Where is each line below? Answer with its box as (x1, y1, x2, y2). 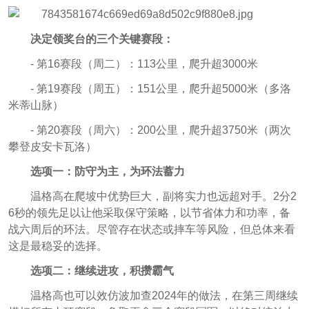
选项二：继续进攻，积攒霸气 (30, 264, 174, 277)
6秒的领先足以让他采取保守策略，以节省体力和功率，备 (8, 206, 290, 219)
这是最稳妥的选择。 (8, 239, 108, 252)
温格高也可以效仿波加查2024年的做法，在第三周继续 (30, 289, 298, 301)
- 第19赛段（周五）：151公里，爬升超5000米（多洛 (30, 82, 291, 94)
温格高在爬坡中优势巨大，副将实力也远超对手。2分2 (30, 190, 297, 202)
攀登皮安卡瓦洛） (8, 140, 97, 152)
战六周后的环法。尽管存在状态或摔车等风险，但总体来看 (8, 223, 295, 235)
